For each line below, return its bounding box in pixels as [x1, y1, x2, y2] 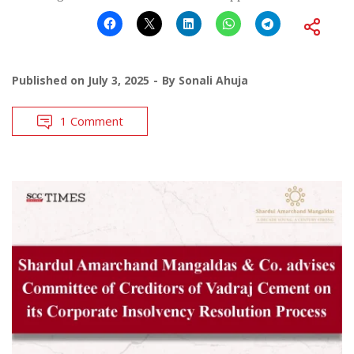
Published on [12, 73, 88, 88]
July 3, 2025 [88, 73, 149, 88]
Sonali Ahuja [179, 73, 248, 88]
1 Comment [60, 113, 123, 130]
